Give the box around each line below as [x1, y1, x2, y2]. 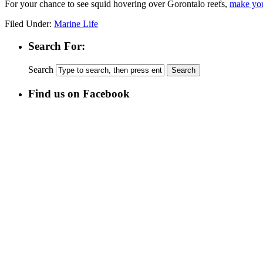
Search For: [28, 40, 85, 53]
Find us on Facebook [28, 87, 130, 100]
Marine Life [54, 18, 98, 29]
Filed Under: [5, 18, 54, 29]
